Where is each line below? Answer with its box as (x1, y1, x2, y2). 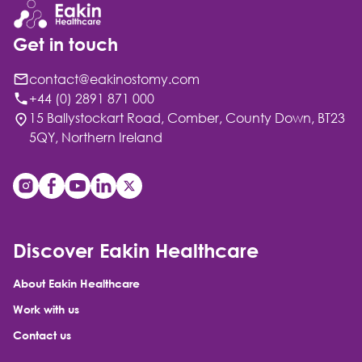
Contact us (13, 328, 71, 343)
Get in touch (13, 33, 118, 56)
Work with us (13, 302, 79, 317)
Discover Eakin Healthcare (13, 238, 259, 263)
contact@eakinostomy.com (29, 71, 200, 88)
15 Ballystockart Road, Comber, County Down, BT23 (29, 110, 345, 127)
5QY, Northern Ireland (29, 129, 162, 146)
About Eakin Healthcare (13, 276, 140, 291)
